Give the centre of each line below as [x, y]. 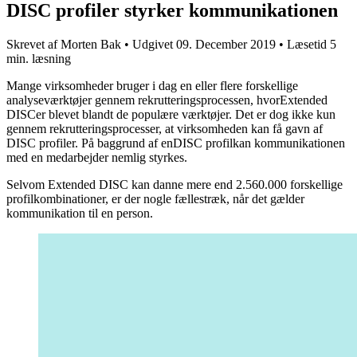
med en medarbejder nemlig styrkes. [97, 157]
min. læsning [39, 58]
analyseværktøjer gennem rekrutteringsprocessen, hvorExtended [167, 100]
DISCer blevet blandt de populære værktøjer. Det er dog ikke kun [171, 114]
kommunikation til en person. [80, 213]
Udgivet [153, 44]
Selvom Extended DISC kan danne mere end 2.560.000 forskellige [175, 184]
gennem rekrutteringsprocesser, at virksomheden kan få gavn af [165, 128]
